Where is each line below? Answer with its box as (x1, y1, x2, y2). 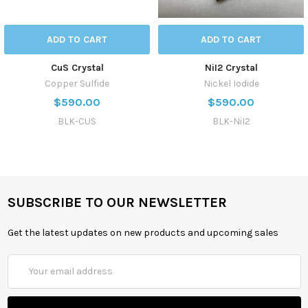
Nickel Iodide (203, 77, 259, 89)
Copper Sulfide (45, 77, 109, 89)
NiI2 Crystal (204, 61, 258, 74)
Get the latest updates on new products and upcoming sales (7, 226, 278, 239)
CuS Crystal (50, 61, 104, 74)
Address (7, 269, 44, 282)
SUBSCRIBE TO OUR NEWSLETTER (7, 194, 227, 210)
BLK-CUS (58, 115, 96, 127)
